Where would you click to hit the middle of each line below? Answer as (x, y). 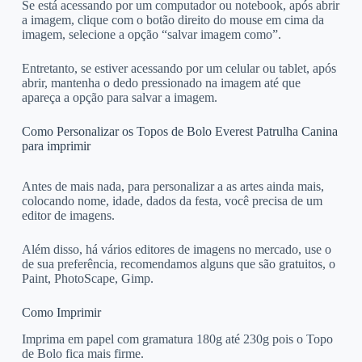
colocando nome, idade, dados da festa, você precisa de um (172, 201)
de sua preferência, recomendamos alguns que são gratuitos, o (178, 264)
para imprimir (56, 145)
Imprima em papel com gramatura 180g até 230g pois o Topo (177, 339)
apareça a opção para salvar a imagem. (119, 97)
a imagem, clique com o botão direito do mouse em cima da (173, 19)
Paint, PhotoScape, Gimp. (87, 279)
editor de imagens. (68, 216)
